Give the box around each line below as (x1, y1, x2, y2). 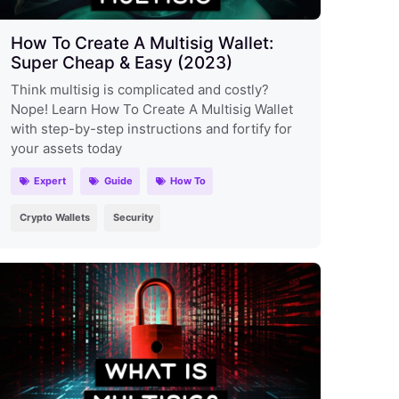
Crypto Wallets (19, 210, 90, 224)
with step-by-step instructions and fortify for (10, 119, 292, 137)
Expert (34, 174, 67, 187)
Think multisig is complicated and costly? (10, 80, 269, 98)
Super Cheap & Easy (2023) (10, 52, 232, 73)
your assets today (10, 139, 122, 157)
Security (112, 210, 153, 224)
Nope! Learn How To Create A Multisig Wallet (10, 100, 293, 118)
